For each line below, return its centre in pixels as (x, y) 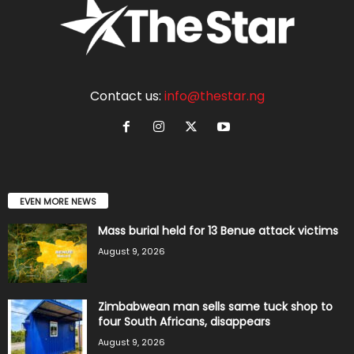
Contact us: (127, 96)
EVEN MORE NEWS (58, 202)
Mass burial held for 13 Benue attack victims (218, 231)
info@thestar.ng (214, 96)
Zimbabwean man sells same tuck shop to (215, 307)
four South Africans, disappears (184, 322)
